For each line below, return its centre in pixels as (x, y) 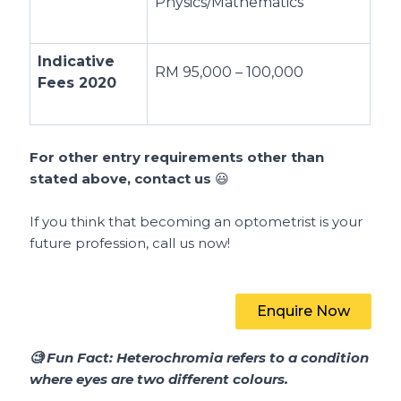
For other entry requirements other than (177, 158)
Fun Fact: (82, 358)
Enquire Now (303, 311)
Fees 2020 (77, 83)
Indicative (77, 62)
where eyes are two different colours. (159, 380)
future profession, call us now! (130, 243)
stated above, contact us (123, 179)
